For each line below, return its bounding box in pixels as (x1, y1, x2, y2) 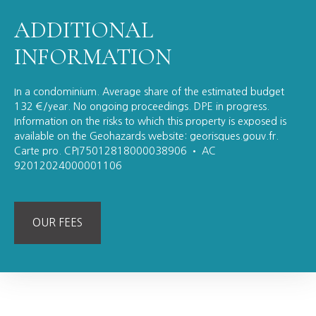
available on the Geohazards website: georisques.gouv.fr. (14, 131, 279, 142)
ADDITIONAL (14, 16, 153, 44)
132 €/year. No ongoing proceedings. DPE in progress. (14, 102, 269, 112)
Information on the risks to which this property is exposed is (14, 116, 286, 127)
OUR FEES (32, 217, 83, 229)
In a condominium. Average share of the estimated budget (14, 87, 284, 97)
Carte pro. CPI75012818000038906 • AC (14, 146, 216, 157)
